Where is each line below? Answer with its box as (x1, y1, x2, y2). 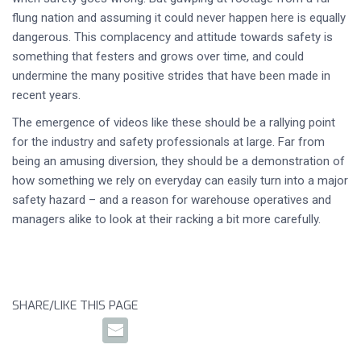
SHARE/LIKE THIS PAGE (12, 297, 138, 313)
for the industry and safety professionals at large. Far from (12, 135, 325, 149)
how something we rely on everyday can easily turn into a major (12, 173, 348, 188)
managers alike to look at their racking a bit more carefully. (12, 212, 321, 226)
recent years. (12, 88, 81, 102)
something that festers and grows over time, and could (12, 49, 304, 64)
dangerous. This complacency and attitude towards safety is (12, 30, 333, 44)
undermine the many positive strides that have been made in (12, 68, 330, 83)
